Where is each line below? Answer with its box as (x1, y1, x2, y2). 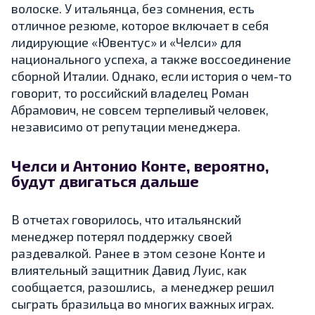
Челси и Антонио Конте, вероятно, (11, 155, 269, 174)
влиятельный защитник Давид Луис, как (11, 262, 247, 278)
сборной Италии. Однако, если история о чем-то (11, 67, 292, 84)
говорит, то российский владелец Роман (11, 84, 249, 101)
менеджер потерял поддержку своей (11, 228, 232, 244)
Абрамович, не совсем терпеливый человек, (11, 101, 269, 117)
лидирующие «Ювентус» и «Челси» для (11, 34, 241, 50)
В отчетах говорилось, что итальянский (11, 211, 241, 227)
